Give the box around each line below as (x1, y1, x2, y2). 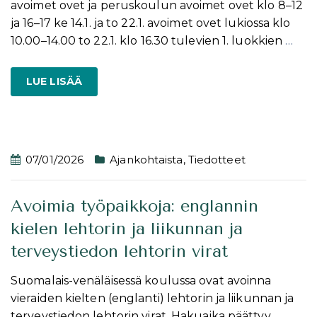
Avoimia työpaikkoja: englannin (11, 195, 258, 216)
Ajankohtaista (110, 152, 183, 166)
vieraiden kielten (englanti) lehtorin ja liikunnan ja (11, 291, 294, 305)
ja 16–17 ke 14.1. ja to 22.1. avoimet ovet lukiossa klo (11, 16, 291, 30)
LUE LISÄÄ (26, 74, 82, 88)
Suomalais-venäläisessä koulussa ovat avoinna (11, 273, 272, 287)
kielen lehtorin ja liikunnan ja (11, 218, 243, 238)
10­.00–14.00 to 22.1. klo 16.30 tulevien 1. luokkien (11, 33, 286, 47)
